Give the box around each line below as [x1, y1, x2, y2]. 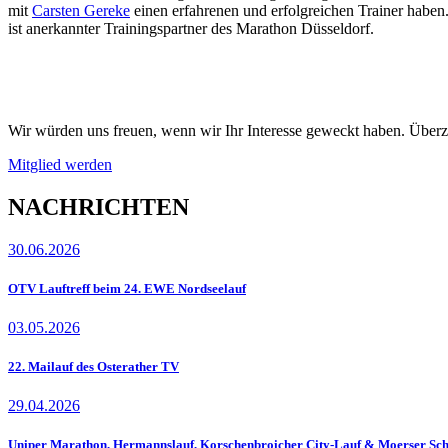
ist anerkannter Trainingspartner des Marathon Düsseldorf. [8, 19, 374, 37]
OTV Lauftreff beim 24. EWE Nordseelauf [8, 280, 246, 296]
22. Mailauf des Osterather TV [8, 359, 179, 375]
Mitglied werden [8, 155, 112, 173]
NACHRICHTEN [8, 193, 189, 220]
